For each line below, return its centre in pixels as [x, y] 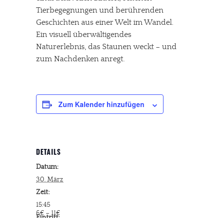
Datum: [47, 167]
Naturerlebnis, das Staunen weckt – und [106, 47]
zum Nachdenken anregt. [80, 59]
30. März [50, 180]
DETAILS [48, 153]
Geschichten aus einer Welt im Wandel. [105, 23]
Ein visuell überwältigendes [84, 35]
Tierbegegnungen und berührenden [100, 10]
